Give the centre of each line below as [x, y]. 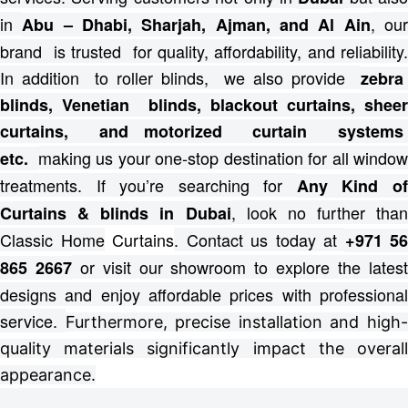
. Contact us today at [260, 240]
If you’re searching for [196, 185]
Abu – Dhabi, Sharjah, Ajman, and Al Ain [196, 25]
